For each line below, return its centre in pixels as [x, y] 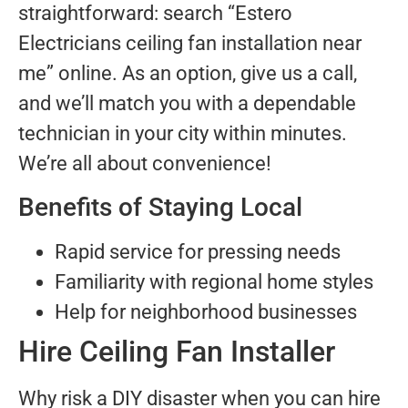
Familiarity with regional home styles [214, 281]
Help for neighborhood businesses [206, 311]
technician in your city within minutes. [183, 134]
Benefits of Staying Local [160, 207]
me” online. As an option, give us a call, [188, 74]
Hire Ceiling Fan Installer [177, 351]
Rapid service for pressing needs [198, 251]
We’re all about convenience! [145, 164]
